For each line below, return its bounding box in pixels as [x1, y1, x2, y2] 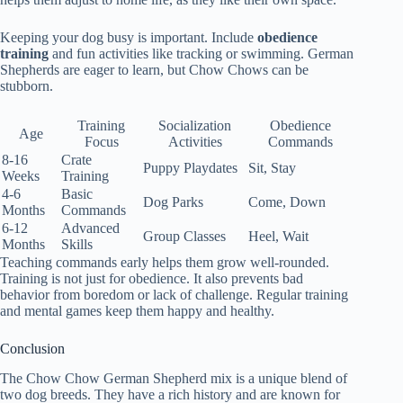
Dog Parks [143, 193, 203, 210]
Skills [61, 236, 93, 252]
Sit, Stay [248, 159, 296, 175]
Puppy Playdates [143, 159, 237, 175]
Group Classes [143, 228, 226, 244]
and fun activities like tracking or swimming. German [49, 45, 354, 61]
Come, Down [248, 193, 326, 210]
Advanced [61, 219, 120, 236]
